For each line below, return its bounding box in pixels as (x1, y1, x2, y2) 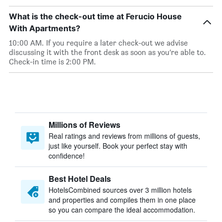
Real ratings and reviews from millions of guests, (49, 131, 200, 141)
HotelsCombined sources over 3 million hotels (49, 185, 192, 195)
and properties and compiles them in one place (49, 195, 196, 205)
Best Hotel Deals (49, 173, 111, 184)
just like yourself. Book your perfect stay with (49, 141, 187, 151)
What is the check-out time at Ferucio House (9, 11, 182, 21)
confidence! (49, 151, 85, 161)
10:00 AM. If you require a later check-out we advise (9, 38, 188, 48)
